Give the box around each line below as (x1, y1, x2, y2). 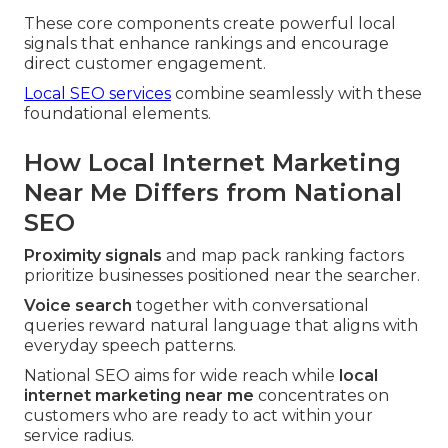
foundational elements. (24, 104, 211, 124)
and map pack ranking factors (162, 246, 404, 266)
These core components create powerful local (24, 14, 396, 34)
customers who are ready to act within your (24, 406, 373, 426)
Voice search (24, 296, 132, 316)
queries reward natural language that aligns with (24, 316, 418, 336)
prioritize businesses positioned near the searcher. (24, 266, 420, 286)
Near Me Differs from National (24, 178, 402, 208)
